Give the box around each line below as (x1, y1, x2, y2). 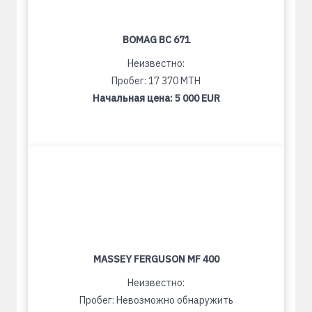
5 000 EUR (174, 92, 220, 104)
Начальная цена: (92, 92, 175, 104)
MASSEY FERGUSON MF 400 (93, 253, 219, 265)
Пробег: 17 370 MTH (111, 75, 201, 87)
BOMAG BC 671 (122, 33, 190, 46)
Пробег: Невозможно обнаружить (79, 294, 233, 306)
